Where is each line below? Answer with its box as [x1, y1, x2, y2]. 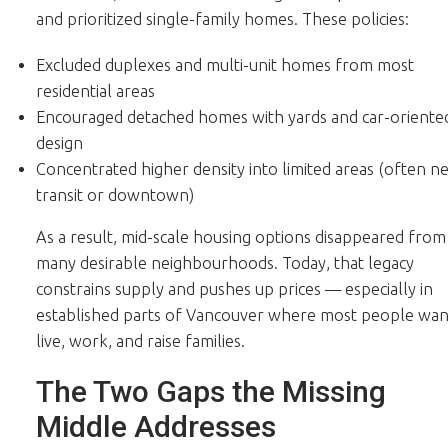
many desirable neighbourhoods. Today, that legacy [35, 253, 414, 272]
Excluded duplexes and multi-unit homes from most [35, 55, 414, 74]
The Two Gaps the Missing [35, 373, 386, 409]
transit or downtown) [35, 185, 194, 204]
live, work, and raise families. [35, 331, 245, 350]
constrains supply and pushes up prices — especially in [35, 279, 433, 298]
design [35, 133, 83, 152]
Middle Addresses [35, 408, 276, 444]
